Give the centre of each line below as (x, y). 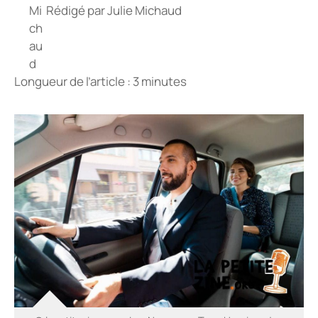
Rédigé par (77, 10)
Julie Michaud (144, 10)
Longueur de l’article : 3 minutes (100, 82)
